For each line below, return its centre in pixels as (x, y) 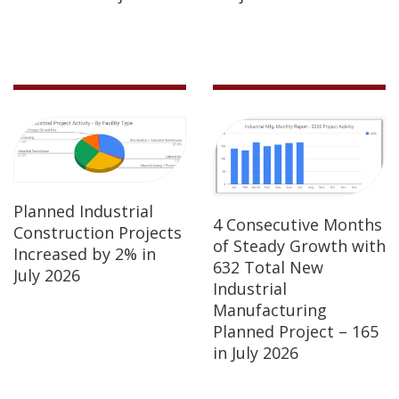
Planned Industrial (83, 211)
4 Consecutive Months (297, 225)
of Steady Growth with (299, 246)
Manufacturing (270, 310)
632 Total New (268, 268)
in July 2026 (256, 353)
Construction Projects (98, 232)
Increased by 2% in (85, 253)
